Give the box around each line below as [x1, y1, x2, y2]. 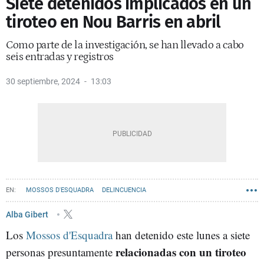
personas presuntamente [6, 245, 115, 259]
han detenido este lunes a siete [113, 227, 250, 242]
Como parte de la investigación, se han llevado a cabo [6, 39, 244, 51]
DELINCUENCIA [102, 186, 146, 194]
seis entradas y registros [6, 51, 114, 63]
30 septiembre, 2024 [6, 77, 80, 86]
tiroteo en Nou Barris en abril [6, 12, 221, 32]
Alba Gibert [6, 209, 50, 219]
